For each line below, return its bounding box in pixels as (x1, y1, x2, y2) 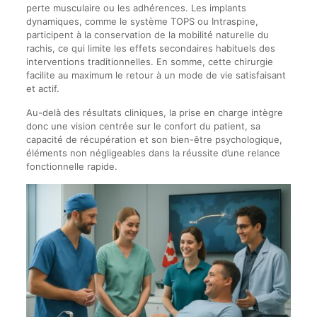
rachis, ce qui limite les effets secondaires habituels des (25, 42, 275, 54)
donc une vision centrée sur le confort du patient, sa (25, 120, 260, 132)
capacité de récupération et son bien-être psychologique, (25, 133, 282, 145)
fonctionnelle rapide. (25, 160, 117, 172)
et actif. (25, 82, 59, 94)
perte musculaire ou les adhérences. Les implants (25, 1, 246, 13)
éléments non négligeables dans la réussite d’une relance (25, 146, 280, 158)
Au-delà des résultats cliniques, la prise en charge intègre (25, 106, 283, 118)
